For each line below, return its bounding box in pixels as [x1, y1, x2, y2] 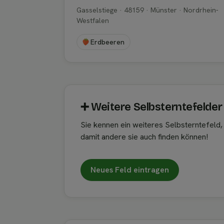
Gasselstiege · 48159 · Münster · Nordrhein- [76, 5, 218, 14]
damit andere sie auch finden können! [80, 131, 208, 142]
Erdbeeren [90, 37, 125, 46]
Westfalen [76, 15, 109, 25]
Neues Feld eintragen [90, 164, 169, 175]
